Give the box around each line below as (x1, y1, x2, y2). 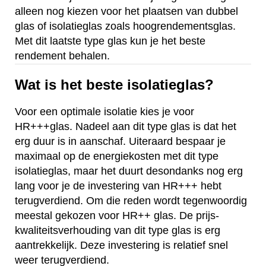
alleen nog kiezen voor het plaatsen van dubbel (15, 5, 238, 17)
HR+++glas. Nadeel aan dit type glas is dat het (15, 121, 236, 133)
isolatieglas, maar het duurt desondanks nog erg (15, 165, 243, 178)
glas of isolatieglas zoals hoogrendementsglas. (15, 20, 236, 32)
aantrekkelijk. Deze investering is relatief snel (15, 239, 228, 252)
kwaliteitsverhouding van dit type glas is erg (15, 224, 220, 237)
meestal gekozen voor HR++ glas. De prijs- (15, 210, 219, 222)
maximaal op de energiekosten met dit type (15, 150, 218, 163)
